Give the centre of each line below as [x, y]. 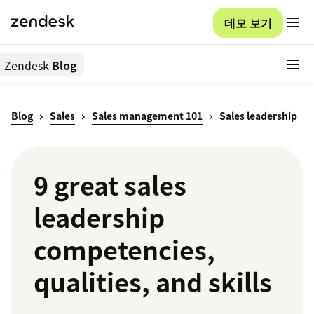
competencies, [124, 250]
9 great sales [110, 185]
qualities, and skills [153, 282]
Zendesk [27, 65]
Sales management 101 [147, 116]
